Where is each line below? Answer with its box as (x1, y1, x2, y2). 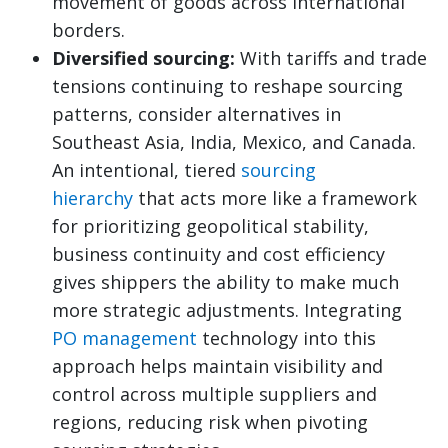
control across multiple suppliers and (52, 381, 377, 406)
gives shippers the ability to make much (52, 269, 399, 294)
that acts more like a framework (133, 185, 417, 210)
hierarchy (52, 185, 133, 210)
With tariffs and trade (235, 45, 427, 70)
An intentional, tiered (52, 157, 241, 182)
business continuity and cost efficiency (52, 241, 385, 266)
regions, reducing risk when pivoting (52, 409, 368, 434)
